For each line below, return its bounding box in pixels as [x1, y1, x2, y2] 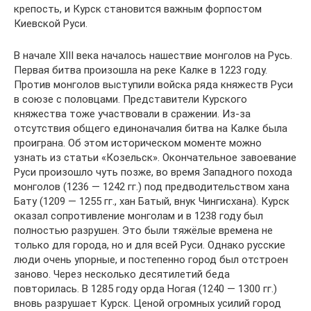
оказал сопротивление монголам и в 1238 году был [14, 210, 263, 222]
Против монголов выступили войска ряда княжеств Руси [14, 78, 293, 91]
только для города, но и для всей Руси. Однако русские [14, 239, 285, 251]
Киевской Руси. [14, 17, 87, 30]
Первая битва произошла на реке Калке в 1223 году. [14, 64, 267, 76]
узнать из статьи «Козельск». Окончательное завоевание [14, 151, 296, 164]
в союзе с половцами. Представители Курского [14, 93, 247, 106]
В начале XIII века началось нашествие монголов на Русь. [14, 49, 292, 62]
